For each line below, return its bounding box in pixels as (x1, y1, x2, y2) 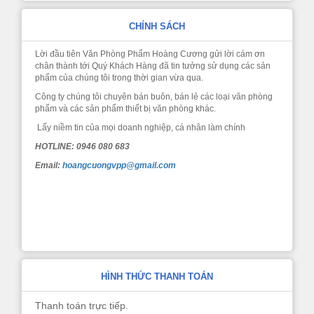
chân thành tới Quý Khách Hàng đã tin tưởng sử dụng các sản (35, 61, 271, 71)
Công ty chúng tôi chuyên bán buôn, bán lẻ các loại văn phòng (35, 92, 273, 102)
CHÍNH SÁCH (129, 21, 185, 32)
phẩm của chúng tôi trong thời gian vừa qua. (35, 73, 204, 83)
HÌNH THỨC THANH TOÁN (101, 271, 213, 282)
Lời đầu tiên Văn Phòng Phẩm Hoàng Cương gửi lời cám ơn (35, 49, 266, 60)
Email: (35, 161, 63, 171)
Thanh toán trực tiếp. (35, 300, 129, 312)
